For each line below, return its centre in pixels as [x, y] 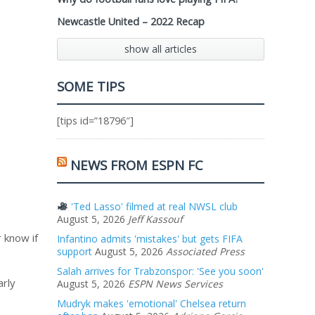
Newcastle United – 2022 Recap [131, 21]
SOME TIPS [91, 86]
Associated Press [205, 251]
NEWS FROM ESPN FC [137, 165]
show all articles [161, 49]
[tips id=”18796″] [95, 121]
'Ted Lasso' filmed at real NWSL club [153, 206]
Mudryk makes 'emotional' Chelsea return [152, 303]
